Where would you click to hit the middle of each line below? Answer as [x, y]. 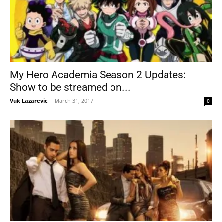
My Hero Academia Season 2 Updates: [98, 75]
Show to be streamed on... [70, 87]
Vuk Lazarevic [29, 101]
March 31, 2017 [74, 101]
